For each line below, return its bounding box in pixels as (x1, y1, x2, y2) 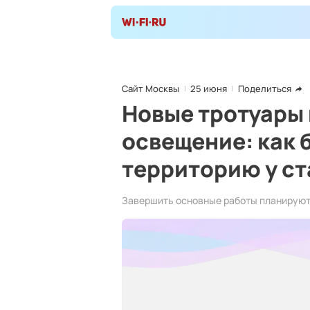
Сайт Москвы (122, 82, 179, 95)
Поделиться (238, 82, 291, 95)
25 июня (190, 82, 227, 95)
